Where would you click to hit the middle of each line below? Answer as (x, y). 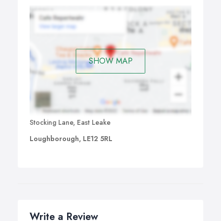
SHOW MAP (110, 61)
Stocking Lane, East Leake (70, 123)
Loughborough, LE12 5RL (71, 139)
